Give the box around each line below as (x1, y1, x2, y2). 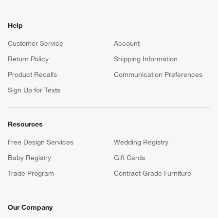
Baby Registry (8, 153, 51, 162)
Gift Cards (114, 153, 145, 162)
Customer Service (8, 38, 63, 48)
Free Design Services (8, 137, 73, 146)
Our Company (8, 202, 53, 212)
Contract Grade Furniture (114, 168, 191, 178)
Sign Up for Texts (8, 85, 60, 94)
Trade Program (8, 168, 54, 178)
